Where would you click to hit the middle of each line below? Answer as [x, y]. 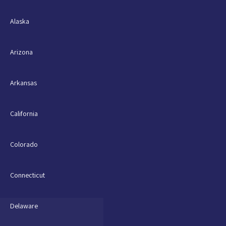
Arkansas [23, 82]
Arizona [21, 52]
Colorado [24, 144]
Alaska [20, 21]
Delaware [24, 206]
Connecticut [27, 175]
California [24, 113]
